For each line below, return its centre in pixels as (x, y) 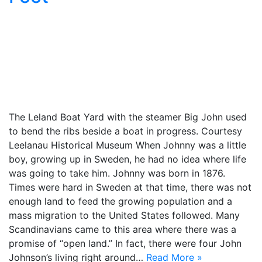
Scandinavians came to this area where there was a (123, 229)
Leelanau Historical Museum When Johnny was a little (127, 145)
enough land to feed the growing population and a (120, 201)
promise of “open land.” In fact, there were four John (125, 243)
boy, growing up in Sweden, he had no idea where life (127, 159)
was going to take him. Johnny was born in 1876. (117, 173)
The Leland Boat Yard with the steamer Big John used (128, 117)
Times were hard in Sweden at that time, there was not (130, 187)
